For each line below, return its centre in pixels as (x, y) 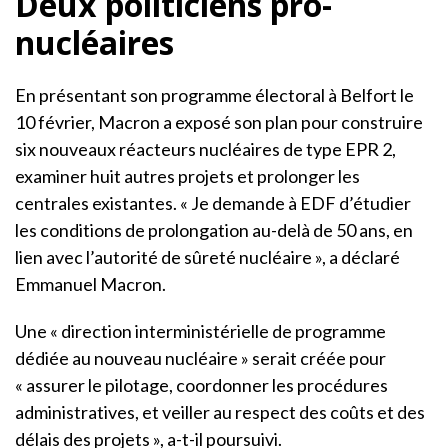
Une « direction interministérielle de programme (200, 330)
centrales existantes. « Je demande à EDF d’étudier (213, 202)
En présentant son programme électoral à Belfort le (214, 94)
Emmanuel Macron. (90, 283)
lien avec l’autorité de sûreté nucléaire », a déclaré (207, 256)
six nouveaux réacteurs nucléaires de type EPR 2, (205, 148)
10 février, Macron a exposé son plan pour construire (219, 121)
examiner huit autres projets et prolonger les (187, 175)
